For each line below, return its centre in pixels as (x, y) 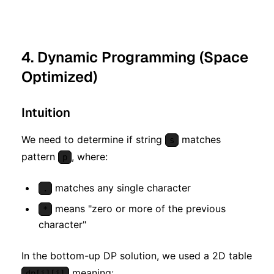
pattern (40, 157)
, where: (90, 157)
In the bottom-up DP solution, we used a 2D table (137, 256)
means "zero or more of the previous (139, 209)
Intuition (46, 113)
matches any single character (121, 188)
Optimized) (59, 77)
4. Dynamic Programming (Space (135, 57)
